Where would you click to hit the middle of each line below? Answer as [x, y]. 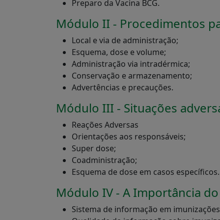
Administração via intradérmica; [131, 64]
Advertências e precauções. [123, 87]
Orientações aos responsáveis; [129, 137]
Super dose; [94, 148]
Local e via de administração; [125, 40]
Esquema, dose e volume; [119, 52]
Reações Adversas [105, 125]
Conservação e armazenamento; [132, 76]
